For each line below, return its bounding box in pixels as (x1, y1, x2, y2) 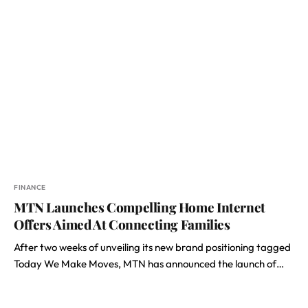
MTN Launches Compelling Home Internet (14, 198, 265, 216)
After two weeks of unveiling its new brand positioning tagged (14, 241, 291, 254)
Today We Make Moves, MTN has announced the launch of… (14, 257, 284, 270)
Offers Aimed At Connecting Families (14, 215, 230, 233)
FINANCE (14, 183, 46, 192)
